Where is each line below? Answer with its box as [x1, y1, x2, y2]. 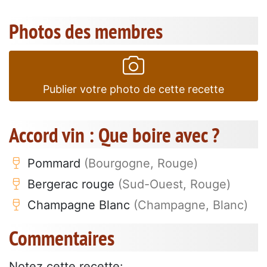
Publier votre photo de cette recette [43, 83, 224, 96]
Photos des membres [9, 17, 163, 45]
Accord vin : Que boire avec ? [9, 121, 219, 149]
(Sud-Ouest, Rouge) [118, 177, 231, 192]
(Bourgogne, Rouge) [84, 156, 198, 171]
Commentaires [9, 224, 114, 252]
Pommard [24, 156, 84, 171]
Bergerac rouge [24, 177, 118, 192]
